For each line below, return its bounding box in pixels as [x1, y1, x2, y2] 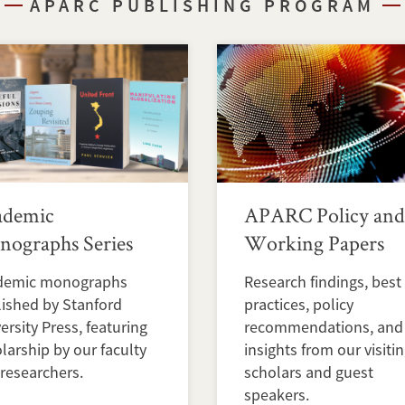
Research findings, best [244, 270, 401, 292]
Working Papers [244, 228, 384, 257]
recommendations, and [244, 316, 403, 337]
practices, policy [244, 293, 353, 315]
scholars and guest [244, 361, 373, 382]
